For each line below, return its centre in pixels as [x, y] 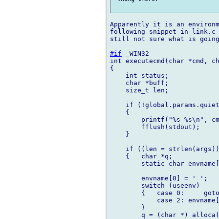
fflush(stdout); [155, 127]
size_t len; [139, 90]
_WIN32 [135, 54]
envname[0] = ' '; [159, 178]
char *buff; [139, 83]
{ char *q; [141, 156]
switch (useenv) [155, 186]
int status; [139, 76]
